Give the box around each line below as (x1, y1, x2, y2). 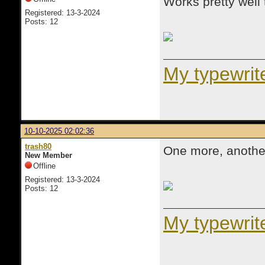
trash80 (25, 142, 51, 151)
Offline (33, 161, 56, 170)
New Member (25, 151, 72, 160)
